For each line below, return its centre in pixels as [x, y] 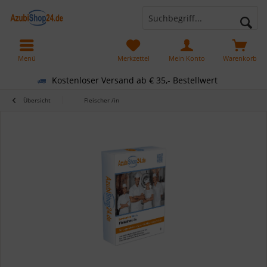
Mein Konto [187, 58]
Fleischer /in [102, 100]
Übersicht [37, 100]
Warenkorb [240, 58]
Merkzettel [133, 58]
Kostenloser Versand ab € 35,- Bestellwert [135, 80]
